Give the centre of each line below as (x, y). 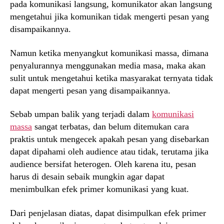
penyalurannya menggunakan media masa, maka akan (108, 65)
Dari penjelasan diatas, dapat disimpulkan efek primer (108, 213)
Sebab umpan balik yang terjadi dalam (81, 114)
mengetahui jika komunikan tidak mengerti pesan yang (109, 17)
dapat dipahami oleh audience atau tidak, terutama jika (109, 152)
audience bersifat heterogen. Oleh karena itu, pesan (103, 164)
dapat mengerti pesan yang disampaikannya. (90, 90)
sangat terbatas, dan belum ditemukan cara (110, 127)
